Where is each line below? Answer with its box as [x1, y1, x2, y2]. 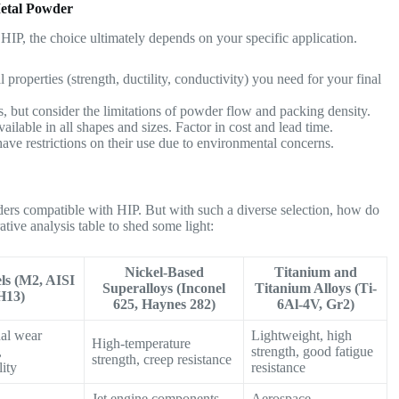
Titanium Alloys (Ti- [254, 280, 377, 296]
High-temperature [92, 335, 191, 351]
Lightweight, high [251, 327, 353, 343]
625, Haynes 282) [112, 296, 216, 312]
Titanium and [273, 264, 357, 280]
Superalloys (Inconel [102, 280, 226, 296]
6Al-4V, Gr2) [276, 296, 354, 312]
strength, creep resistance [92, 351, 232, 367]
